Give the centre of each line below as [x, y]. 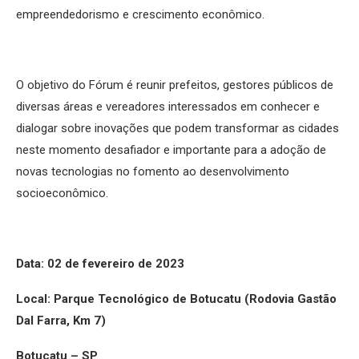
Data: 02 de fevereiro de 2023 [100, 263]
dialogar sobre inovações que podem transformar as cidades [177, 128]
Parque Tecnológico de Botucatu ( [151, 298]
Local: [35, 298]
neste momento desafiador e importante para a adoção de [171, 149]
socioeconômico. [62, 193]
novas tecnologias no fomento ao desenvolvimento [153, 171]
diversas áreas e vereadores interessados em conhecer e [168, 106]
